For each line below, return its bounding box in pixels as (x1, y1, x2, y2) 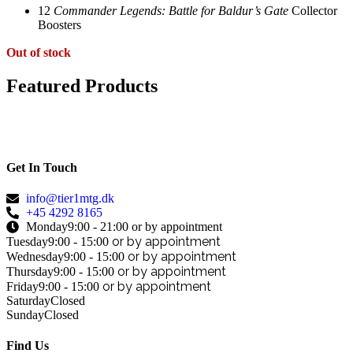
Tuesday (6, 234, 48, 248)
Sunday (6, 308, 44, 322)
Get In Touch (6, 160, 77, 174)
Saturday (6, 294, 50, 308)
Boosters (38, 17, 81, 32)
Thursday (6, 264, 54, 278)
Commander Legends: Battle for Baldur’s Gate (54, 3, 288, 17)
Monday (26, 220, 68, 234)
